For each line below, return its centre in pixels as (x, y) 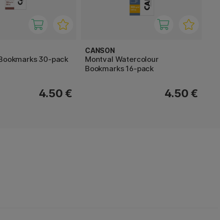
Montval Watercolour (122, 59)
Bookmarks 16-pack (120, 69)
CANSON (100, 51)
